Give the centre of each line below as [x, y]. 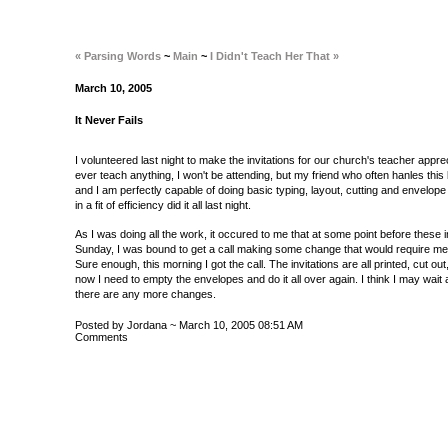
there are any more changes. [145, 294]
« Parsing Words [118, 56]
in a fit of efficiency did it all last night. [163, 205]
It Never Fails [109, 120]
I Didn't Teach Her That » [274, 56]
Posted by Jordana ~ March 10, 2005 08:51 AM [189, 325]
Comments [101, 337]
